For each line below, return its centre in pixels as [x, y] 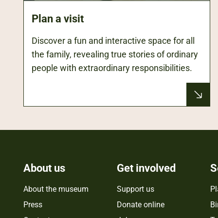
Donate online [140, 204]
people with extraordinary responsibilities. [112, 68]
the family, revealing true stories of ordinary [115, 54]
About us [44, 168]
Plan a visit [58, 18]
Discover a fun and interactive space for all [113, 40]
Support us [135, 189]
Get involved [146, 168]
